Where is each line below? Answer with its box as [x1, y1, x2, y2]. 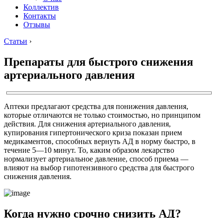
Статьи [4, 37, 27, 45]
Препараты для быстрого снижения [4, 55, 193, 68]
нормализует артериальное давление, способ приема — [4, 154, 188, 163]
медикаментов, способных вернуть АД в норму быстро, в [4, 137, 196, 145]
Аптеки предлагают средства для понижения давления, [4, 102, 188, 110]
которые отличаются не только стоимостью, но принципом [4, 110, 200, 119]
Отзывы [23, 20, 50, 29]
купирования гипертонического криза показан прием [4, 128, 182, 137]
